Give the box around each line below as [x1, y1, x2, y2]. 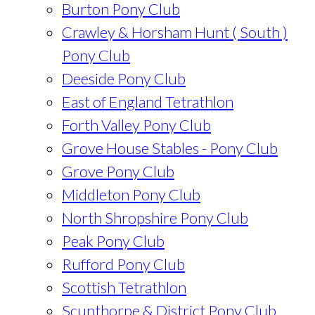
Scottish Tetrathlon [62, 278, 186, 297]
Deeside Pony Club [62, 69, 186, 88]
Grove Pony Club [62, 162, 174, 181]
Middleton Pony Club [62, 185, 200, 204]
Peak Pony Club [62, 231, 165, 250]
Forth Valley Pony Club [62, 115, 211, 134]
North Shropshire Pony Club [62, 208, 248, 227]
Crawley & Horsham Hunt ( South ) [62, 22, 288, 41]
